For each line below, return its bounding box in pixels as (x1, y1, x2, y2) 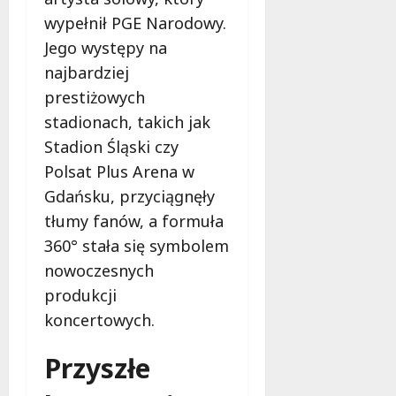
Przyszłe (44, 349, 150, 386)
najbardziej (44, 61, 129, 83)
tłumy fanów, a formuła (44, 209, 224, 232)
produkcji (44, 284, 117, 306)
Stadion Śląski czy (44, 135, 179, 157)
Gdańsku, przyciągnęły (44, 185, 215, 207)
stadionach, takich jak (44, 110, 210, 133)
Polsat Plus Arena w (44, 160, 194, 182)
